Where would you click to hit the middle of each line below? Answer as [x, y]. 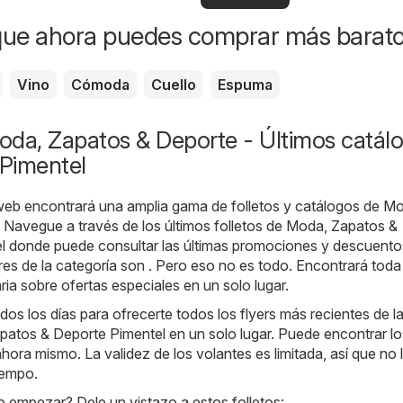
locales [249, 11]
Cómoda [100, 85]
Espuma [245, 85]
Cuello [174, 85]
